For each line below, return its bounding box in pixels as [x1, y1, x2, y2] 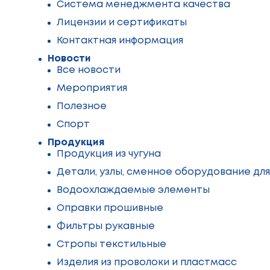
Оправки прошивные [57, 204, 163, 213]
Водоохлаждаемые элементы [57, 186, 210, 195]
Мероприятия [57, 84, 127, 93]
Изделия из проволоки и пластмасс [57, 258, 237, 267]
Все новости [57, 66, 121, 75]
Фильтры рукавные [57, 222, 155, 231]
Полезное [57, 102, 107, 111]
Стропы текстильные [57, 240, 166, 249]
